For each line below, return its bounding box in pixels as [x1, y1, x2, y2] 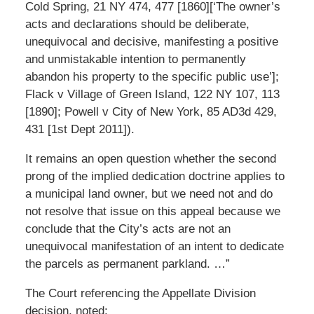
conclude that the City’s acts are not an [25, 221, 231, 235]
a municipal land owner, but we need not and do [25, 186, 273, 200]
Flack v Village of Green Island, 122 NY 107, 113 [25, 87, 280, 101]
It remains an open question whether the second [25, 151, 276, 165]
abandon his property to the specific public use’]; [25, 69, 279, 83]
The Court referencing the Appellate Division [25, 286, 256, 300]
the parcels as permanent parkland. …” [25, 257, 230, 271]
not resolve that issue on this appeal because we [25, 204, 280, 218]
